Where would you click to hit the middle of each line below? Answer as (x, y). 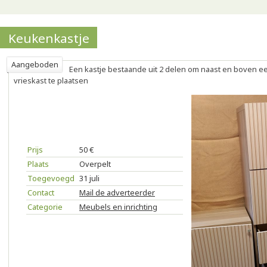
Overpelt (95, 164)
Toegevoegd (51, 178)
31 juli (89, 178)
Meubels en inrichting (118, 207)
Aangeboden (35, 64)
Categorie (45, 207)
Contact (41, 193)
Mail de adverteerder (117, 193)
